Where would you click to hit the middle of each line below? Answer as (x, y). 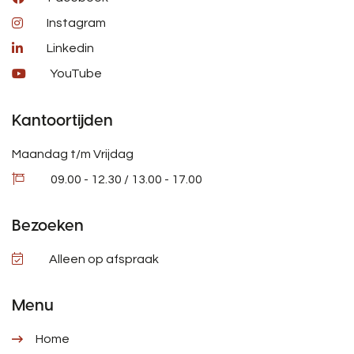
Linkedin (70, 49)
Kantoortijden (62, 121)
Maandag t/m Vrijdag (73, 154)
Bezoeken (48, 226)
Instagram (76, 23)
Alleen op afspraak (104, 260)
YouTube (76, 74)
